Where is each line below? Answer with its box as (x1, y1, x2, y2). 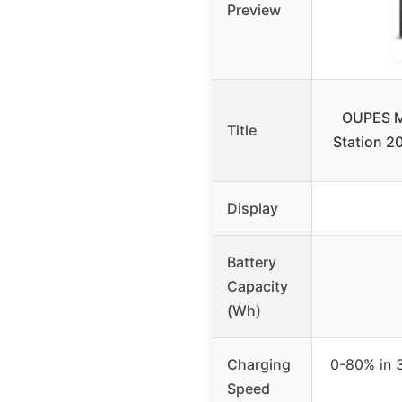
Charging (227, 355, 291, 374)
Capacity (227, 277, 288, 296)
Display (227, 199, 278, 218)
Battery (227, 253, 276, 272)
